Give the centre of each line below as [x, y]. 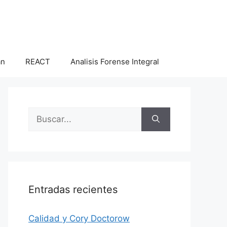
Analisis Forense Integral [115, 62]
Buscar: [43, 113]
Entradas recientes [73, 190]
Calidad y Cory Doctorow [79, 218]
